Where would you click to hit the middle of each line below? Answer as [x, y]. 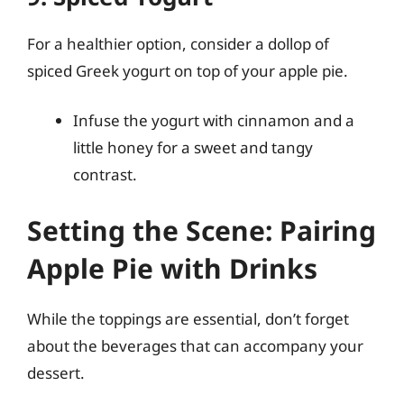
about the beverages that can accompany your [195, 345]
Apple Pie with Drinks [172, 268]
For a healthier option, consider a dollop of [178, 43]
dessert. [56, 372]
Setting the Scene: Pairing [202, 230]
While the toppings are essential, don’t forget [188, 318]
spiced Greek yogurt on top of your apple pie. [188, 70]
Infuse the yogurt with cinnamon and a [214, 120]
